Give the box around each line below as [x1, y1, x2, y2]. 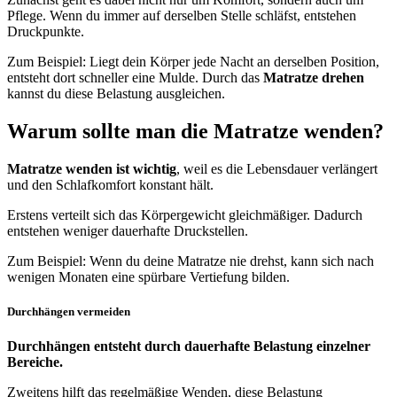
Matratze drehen [263, 69, 364, 85]
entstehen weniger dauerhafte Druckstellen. [7, 222, 248, 238]
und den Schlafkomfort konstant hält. [7, 176, 214, 192]
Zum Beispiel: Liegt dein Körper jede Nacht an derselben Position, [7, 53, 379, 69]
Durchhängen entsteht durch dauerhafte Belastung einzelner [7, 339, 370, 354]
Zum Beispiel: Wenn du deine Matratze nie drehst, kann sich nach [7, 253, 374, 269]
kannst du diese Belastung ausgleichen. [7, 85, 225, 101]
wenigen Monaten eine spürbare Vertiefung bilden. [7, 269, 290, 284]
